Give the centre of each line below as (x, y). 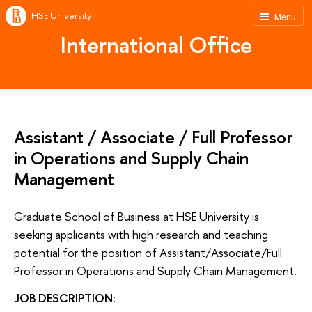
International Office (156, 45)
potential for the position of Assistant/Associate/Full (148, 252)
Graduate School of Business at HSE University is (136, 216)
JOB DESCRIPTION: (65, 298)
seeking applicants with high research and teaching (141, 234)
